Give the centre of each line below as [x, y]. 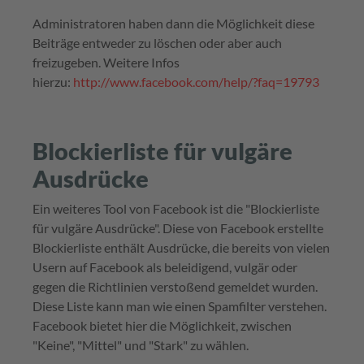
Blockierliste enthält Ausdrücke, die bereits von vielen [181, 248]
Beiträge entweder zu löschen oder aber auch [157, 43]
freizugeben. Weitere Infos [106, 63]
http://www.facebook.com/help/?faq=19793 [196, 82]
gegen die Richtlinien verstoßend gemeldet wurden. [175, 287]
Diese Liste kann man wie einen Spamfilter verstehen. [180, 306]
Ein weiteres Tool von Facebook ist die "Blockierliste [176, 209]
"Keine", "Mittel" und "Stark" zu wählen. [141, 345]
